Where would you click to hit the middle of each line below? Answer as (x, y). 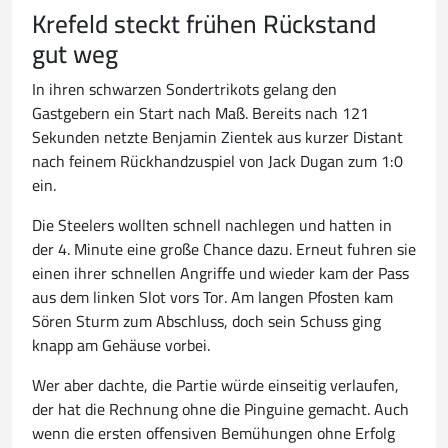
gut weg (75, 54)
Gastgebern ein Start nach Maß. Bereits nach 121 (200, 113)
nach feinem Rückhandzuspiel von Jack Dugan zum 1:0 (217, 161)
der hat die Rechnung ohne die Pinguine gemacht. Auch (220, 409)
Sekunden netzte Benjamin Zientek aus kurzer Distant (217, 137)
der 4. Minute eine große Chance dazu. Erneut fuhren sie (224, 249)
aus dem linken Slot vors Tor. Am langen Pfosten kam (212, 297)
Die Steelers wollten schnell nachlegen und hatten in (212, 225)
